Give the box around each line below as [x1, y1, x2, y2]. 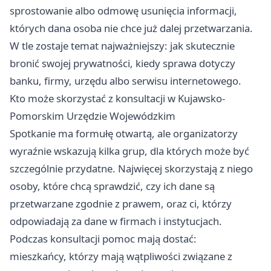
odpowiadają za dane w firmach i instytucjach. [10, 214, 222, 229]
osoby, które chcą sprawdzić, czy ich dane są [10, 179, 215, 194]
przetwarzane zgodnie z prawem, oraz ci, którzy [10, 197, 232, 211]
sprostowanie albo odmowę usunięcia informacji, [10, 4, 237, 18]
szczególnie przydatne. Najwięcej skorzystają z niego [10, 162, 253, 176]
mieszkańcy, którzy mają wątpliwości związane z [10, 249, 232, 264]
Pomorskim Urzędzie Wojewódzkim [10, 109, 175, 123]
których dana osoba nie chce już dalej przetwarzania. [10, 21, 253, 36]
